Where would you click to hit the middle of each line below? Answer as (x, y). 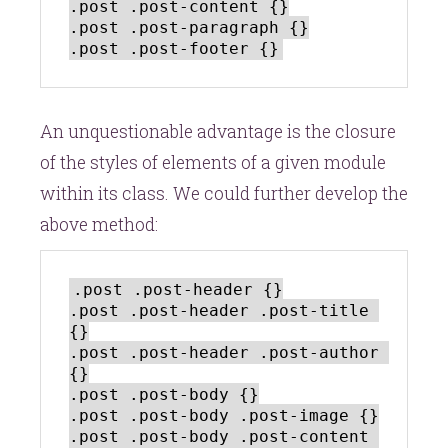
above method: (99, 224)
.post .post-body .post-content (219, 436)
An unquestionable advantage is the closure (218, 131)
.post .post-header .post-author (224, 352)
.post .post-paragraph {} (189, 27)
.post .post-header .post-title (219, 310)
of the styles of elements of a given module (213, 162)
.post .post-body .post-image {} (224, 415)
